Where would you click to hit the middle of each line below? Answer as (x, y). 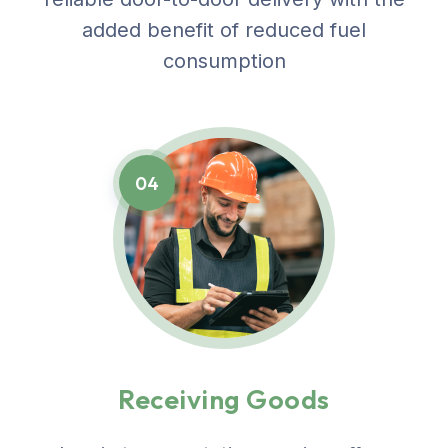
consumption (224, 61)
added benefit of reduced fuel (224, 30)
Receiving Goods (223, 399)
